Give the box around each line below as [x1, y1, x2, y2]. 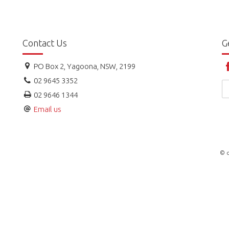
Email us [34, 104, 62, 113]
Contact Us [22, 38, 67, 48]
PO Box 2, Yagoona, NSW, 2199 [32, 61, 136, 71]
